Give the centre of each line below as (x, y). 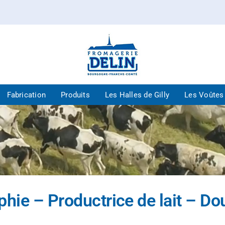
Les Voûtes (204, 95)
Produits (75, 95)
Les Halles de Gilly (137, 95)
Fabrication (26, 95)
